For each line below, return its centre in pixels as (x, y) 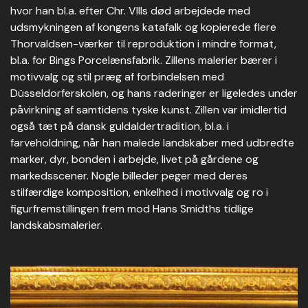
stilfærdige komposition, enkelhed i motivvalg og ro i (139, 192)
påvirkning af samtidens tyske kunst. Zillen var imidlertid (148, 110)
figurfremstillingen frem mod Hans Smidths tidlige (132, 209)
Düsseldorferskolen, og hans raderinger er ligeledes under (154, 93)
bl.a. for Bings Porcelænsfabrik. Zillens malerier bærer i (144, 60)
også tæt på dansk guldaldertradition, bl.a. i (120, 126)
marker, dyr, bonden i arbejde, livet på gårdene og (134, 159)
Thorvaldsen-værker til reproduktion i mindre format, (143, 44)
